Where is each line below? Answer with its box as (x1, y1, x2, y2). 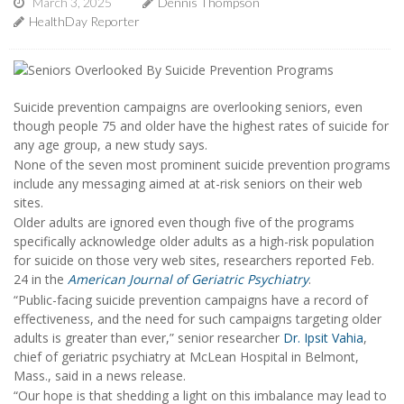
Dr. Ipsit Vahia (283, 328, 363, 346)
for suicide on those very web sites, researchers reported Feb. (14, 252, 374, 270)
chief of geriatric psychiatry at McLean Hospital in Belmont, (14, 347, 359, 365)
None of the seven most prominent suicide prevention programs (14, 155, 390, 173)
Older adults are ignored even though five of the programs (14, 214, 354, 232)
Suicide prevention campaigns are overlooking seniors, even (14, 97, 363, 115)
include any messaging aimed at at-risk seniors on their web (14, 174, 363, 192)
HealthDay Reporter (29, 13, 140, 29)
